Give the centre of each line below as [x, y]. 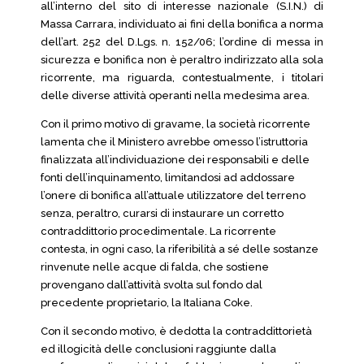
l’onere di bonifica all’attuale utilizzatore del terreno [173, 195]
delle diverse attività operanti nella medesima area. [175, 95]
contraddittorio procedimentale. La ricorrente [158, 231]
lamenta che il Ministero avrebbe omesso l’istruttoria [174, 142]
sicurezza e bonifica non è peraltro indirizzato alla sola [182, 60]
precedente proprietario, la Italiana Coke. [147, 303]
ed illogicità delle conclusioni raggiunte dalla [158, 349]
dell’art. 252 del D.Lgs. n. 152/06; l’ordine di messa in [182, 42]
